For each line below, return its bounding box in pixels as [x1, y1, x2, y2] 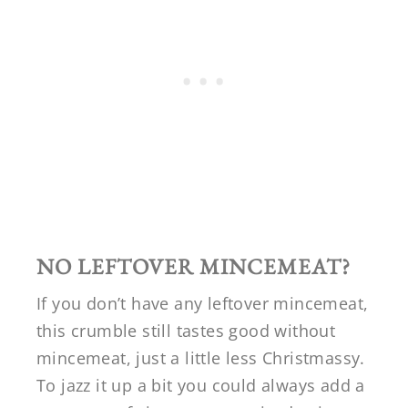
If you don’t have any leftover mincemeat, [36, 292, 369, 315]
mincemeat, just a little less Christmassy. [36, 347, 365, 370]
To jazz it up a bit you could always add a [36, 374, 365, 397]
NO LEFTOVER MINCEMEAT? [36, 252, 351, 281]
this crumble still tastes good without [36, 320, 336, 342]
